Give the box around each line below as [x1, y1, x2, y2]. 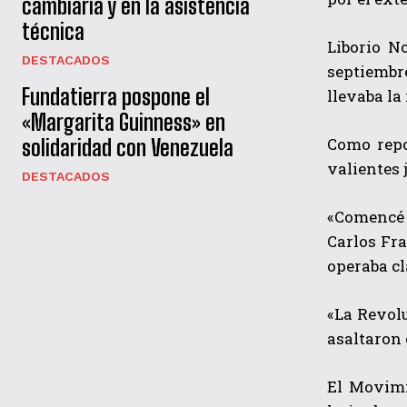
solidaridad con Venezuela [22, 134, 233, 162]
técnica [22, 18, 84, 45]
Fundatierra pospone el [22, 84, 210, 111]
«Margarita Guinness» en [22, 109, 225, 136]
